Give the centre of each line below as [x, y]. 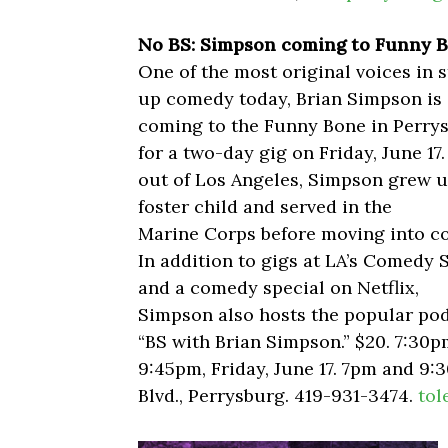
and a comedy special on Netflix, [278, 288]
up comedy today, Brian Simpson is [290, 99]
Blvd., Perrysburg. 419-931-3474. [278, 396]
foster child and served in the [265, 207]
